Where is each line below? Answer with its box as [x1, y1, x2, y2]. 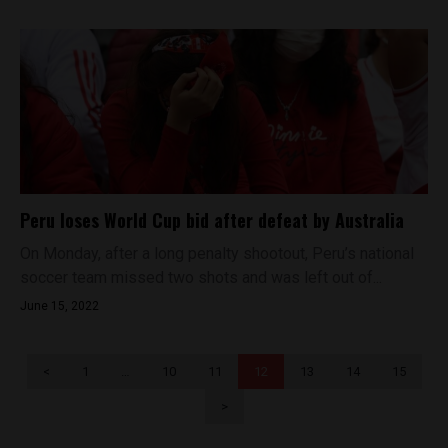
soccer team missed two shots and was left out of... [20, 268, 382, 287]
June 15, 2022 [20, 299, 99, 313]
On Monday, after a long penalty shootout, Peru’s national [20, 244, 414, 263]
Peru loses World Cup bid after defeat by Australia [20, 207, 404, 233]
